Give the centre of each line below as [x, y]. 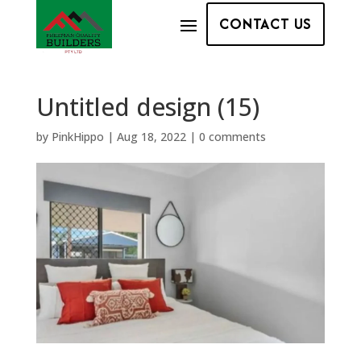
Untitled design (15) [147, 106]
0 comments [232, 136]
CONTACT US [266, 23]
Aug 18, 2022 [151, 136]
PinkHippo [77, 136]
